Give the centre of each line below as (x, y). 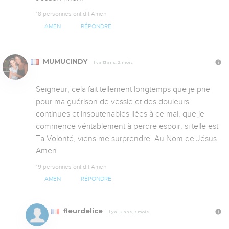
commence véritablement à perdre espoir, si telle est (127, 126)
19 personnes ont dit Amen (71, 166)
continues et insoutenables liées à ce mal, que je (120, 114)
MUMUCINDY (65, 61)
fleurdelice (83, 211)
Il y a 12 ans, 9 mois (128, 211)
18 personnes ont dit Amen (71, 14)
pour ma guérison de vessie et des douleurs (112, 101)
